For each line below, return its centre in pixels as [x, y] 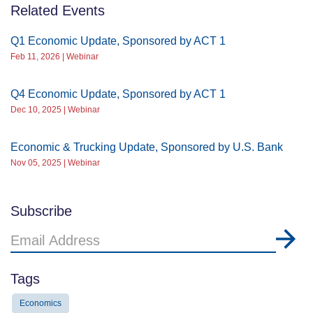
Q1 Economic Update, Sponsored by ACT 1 [118, 41]
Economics [41, 303]
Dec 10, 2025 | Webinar [55, 110]
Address [32, 255]
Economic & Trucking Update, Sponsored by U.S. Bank [147, 147]
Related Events [58, 10]
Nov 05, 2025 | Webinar [55, 163]
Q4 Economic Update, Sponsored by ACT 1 [118, 94]
